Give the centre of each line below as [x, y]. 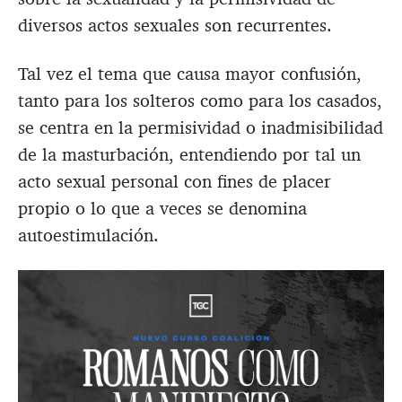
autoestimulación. [88, 236]
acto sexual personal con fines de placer [175, 182]
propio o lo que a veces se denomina [162, 209]
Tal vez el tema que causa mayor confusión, [190, 74]
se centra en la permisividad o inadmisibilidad [201, 128]
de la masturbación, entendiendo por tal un [189, 155]
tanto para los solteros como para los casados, [200, 101]
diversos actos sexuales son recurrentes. [175, 26]
